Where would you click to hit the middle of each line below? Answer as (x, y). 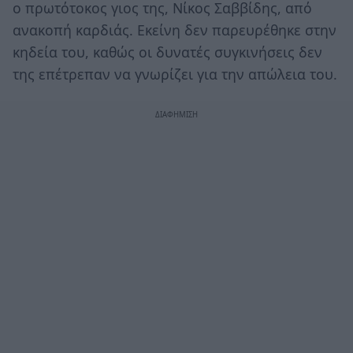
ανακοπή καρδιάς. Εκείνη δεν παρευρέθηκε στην (175, 30)
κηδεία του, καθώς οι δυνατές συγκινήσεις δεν (167, 52)
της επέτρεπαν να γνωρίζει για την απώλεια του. (175, 74)
